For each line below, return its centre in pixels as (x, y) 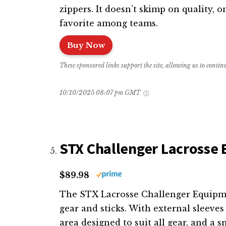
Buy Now (86, 45)
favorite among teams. (109, 23)
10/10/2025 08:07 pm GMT (101, 92)
